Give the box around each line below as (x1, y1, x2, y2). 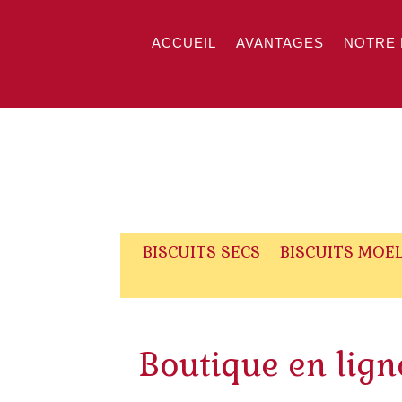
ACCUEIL (151, 35, 216, 50)
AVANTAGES (235, 35, 324, 50)
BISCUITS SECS (142, 241, 260, 263)
